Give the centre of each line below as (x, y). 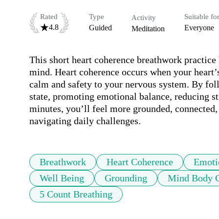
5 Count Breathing (76, 194)
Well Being (62, 178)
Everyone (199, 28)
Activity (144, 18)
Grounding (126, 178)
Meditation (148, 29)
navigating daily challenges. (85, 121)
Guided (100, 28)
